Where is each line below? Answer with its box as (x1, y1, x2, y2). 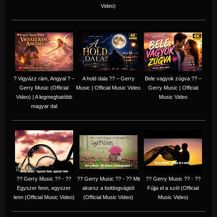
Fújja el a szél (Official (147, 185, 199, 191)
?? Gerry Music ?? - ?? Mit (77, 175, 140, 182)
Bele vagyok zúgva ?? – (144, 75, 201, 81)
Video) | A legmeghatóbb (15, 93, 72, 100)
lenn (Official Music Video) (13, 194, 75, 200)
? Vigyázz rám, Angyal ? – (13, 75, 75, 81)
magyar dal (31, 103, 57, 109)
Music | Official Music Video (76, 84, 140, 91)
